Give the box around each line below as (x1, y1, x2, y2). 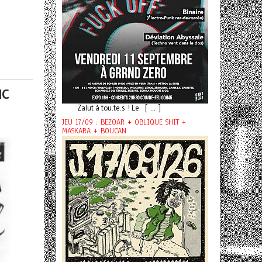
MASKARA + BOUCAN (62, 126, 126, 136)
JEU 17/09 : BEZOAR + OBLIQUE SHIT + (62, 117, 186, 127)
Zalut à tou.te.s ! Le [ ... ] (68, 103, 161, 113)
